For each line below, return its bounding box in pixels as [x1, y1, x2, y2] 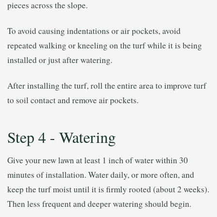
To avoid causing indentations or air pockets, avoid [7, 25, 181, 36]
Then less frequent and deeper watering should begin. [7, 198, 191, 210]
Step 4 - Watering [7, 126, 116, 148]
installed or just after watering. [7, 54, 112, 65]
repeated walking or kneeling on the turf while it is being [7, 39, 202, 51]
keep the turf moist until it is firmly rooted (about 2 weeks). [7, 184, 209, 195]
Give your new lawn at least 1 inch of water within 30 [7, 155, 188, 166]
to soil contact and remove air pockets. [7, 94, 139, 106]
